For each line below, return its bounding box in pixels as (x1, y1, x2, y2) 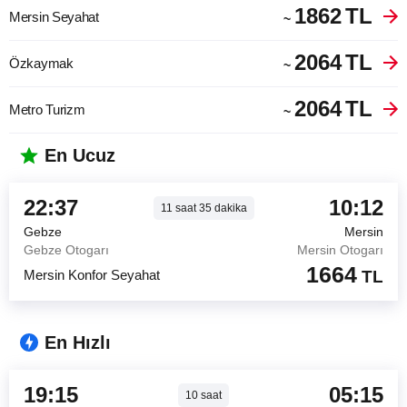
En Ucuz (45, 145, 115, 165)
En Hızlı (45, 333, 111, 352)
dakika (211, 202, 247, 214)
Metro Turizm (9, 102, 85, 117)
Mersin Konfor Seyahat (24, 266, 160, 283)
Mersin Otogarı (297, 243, 383, 257)
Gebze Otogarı (24, 243, 109, 257)
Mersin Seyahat (9, 9, 99, 25)
